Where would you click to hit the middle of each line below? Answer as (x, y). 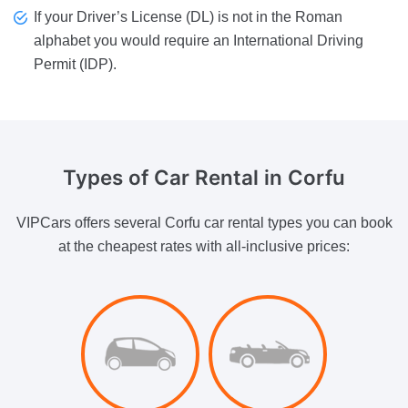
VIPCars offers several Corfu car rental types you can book (204, 222)
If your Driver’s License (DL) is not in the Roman (188, 17)
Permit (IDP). (75, 65)
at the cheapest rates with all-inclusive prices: (204, 246)
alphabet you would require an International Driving (199, 41)
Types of (108, 178)
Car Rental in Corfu (250, 178)
